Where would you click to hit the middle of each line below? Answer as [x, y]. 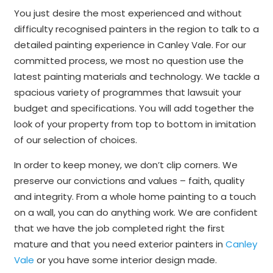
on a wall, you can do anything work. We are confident [136, 212]
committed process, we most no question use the [129, 60]
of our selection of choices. [75, 140]
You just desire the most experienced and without [128, 13]
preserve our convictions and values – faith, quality [129, 180]
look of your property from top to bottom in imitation [135, 124]
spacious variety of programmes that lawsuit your [127, 92]
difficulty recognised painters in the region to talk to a [136, 29]
